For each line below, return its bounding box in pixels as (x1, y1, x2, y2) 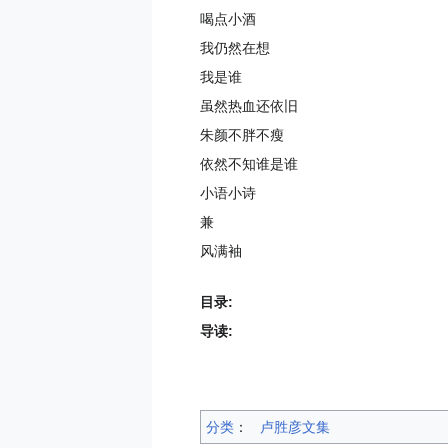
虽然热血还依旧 (200, 98, 298, 115)
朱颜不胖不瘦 (200, 127, 284, 144)
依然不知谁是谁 (200, 156, 298, 173)
